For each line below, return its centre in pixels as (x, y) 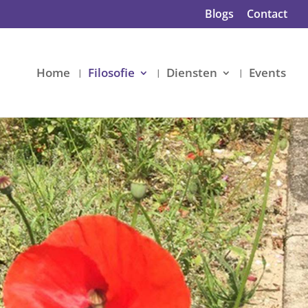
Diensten (192, 73)
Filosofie (111, 73)
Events (267, 73)
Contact (267, 14)
